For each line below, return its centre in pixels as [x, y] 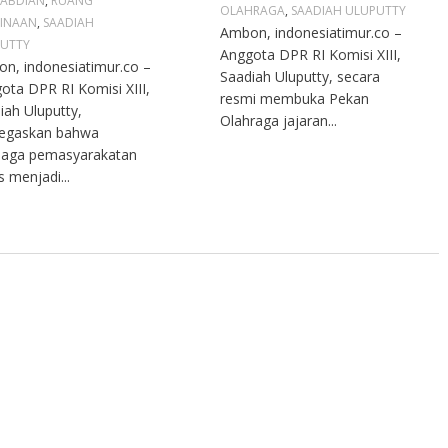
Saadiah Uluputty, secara [300, 77]
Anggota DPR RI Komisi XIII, [311, 55]
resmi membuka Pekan [295, 99]
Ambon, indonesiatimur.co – [311, 33]
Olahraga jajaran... [279, 121]
